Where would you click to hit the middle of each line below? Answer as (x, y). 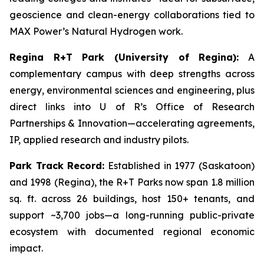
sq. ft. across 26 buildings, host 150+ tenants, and (132, 199)
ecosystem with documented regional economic (132, 232)
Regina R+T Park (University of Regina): (124, 57)
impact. (26, 248)
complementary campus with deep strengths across (132, 74)
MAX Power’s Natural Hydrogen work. (96, 31)
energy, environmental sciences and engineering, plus (132, 90)
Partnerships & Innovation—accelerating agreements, (132, 123)
